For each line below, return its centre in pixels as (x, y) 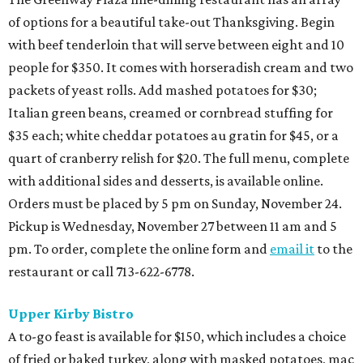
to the (333, 249)
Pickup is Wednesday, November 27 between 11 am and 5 (173, 226)
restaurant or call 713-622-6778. (101, 272)
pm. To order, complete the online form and (139, 249)
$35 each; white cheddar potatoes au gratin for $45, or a (173, 136)
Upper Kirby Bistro (71, 314)
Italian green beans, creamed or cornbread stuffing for (171, 113)
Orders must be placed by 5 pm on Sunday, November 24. (175, 204)
